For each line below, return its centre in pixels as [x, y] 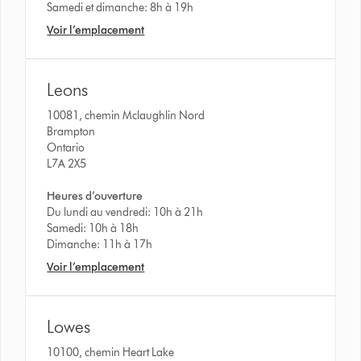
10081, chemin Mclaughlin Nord [126, 115]
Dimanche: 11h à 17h [100, 244]
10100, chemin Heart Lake [112, 352]
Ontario [66, 147]
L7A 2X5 [67, 164]
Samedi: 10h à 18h [93, 228]
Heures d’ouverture [95, 196]
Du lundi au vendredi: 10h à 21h [125, 212]
